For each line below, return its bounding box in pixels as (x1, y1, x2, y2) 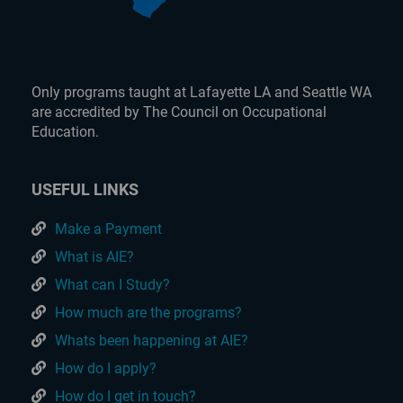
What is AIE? (55, 248, 134, 266)
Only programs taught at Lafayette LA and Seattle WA (31, 84, 372, 102)
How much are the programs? (55, 304, 242, 322)
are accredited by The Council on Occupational (31, 103, 327, 121)
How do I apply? (55, 360, 157, 378)
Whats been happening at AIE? (55, 332, 248, 350)
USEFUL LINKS (31, 180, 139, 200)
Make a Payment (55, 220, 162, 238)
